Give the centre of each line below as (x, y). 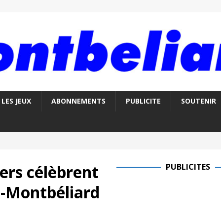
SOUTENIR (198, 101)
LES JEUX (16, 101)
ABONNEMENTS (78, 101)
